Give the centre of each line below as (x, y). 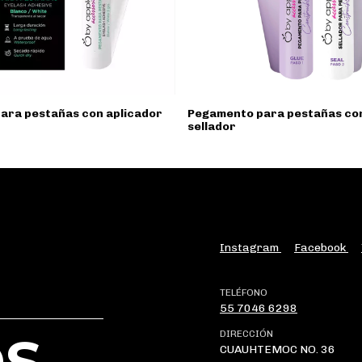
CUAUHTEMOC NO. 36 (278, 349)
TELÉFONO (244, 292)
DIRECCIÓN (246, 333)
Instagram (250, 247)
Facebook (321, 247)
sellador (211, 126)
